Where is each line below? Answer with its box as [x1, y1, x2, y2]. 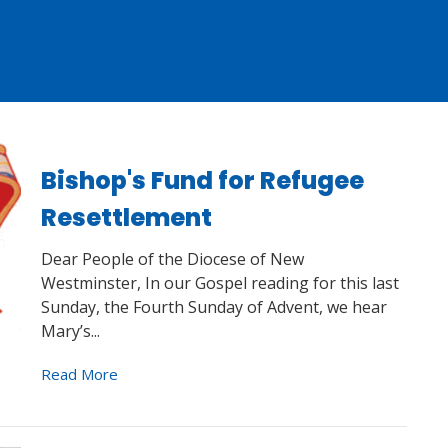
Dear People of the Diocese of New [40, 248, 304, 270]
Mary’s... [40, 320, 100, 342]
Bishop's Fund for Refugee [40, 163, 364, 197]
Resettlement [40, 200, 212, 234]
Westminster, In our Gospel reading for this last [40, 272, 399, 294]
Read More [40, 364, 118, 384]
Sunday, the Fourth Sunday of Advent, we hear [40, 296, 387, 318]
